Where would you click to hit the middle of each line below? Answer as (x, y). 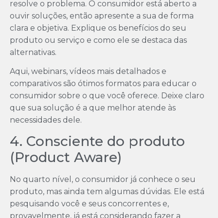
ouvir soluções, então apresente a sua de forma (102, 16)
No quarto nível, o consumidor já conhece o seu (103, 179)
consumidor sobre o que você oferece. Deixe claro (107, 96)
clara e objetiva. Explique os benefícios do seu (98, 28)
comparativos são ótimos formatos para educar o (103, 84)
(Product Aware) (66, 157)
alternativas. (34, 52)
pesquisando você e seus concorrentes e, (89, 203)
